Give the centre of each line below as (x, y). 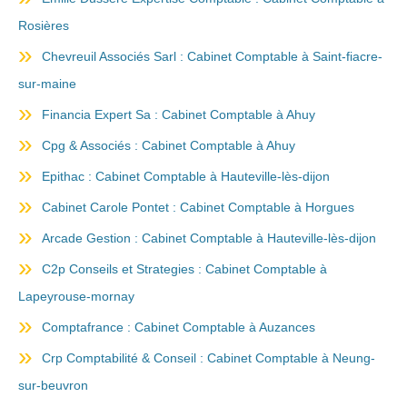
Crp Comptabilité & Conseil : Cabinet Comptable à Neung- (208, 358)
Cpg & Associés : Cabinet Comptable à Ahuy (169, 145)
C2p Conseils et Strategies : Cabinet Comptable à (184, 269)
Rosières (44, 25)
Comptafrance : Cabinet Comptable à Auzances (179, 327)
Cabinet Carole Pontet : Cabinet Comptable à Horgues (198, 207)
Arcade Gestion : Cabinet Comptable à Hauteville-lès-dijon (209, 238)
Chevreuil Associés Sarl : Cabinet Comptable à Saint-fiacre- (212, 56)
